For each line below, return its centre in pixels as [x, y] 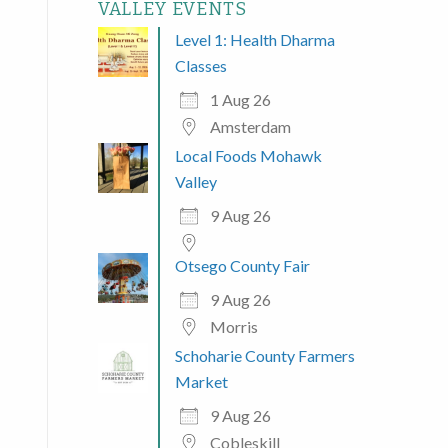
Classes [200, 65]
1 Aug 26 [240, 99]
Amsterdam [250, 126]
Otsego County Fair [242, 265]
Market [201, 381]
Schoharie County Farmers [264, 355]
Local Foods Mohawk [248, 155]
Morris [233, 326]
